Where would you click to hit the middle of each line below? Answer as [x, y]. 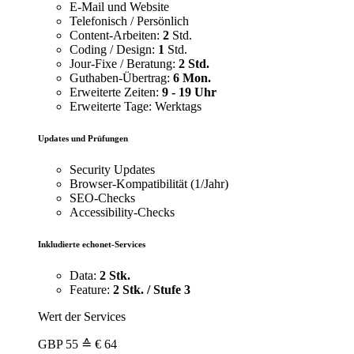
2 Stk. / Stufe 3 [152, 290]
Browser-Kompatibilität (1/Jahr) [149, 184]
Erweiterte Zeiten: [116, 92]
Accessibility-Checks [122, 213]
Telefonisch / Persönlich [129, 21]
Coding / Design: [114, 50]
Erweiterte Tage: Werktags [136, 107]
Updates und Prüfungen [83, 139]
